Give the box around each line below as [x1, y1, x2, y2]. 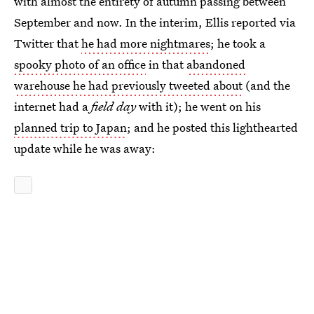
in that [146, 56, 186, 72]
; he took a [210, 35, 266, 51]
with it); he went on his [136, 98, 261, 114]
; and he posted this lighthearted [127, 119, 298, 135]
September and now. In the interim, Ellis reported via [14, 14, 296, 30]
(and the [243, 77, 290, 93]
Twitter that [14, 35, 81, 51]
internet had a [14, 98, 91, 114]
